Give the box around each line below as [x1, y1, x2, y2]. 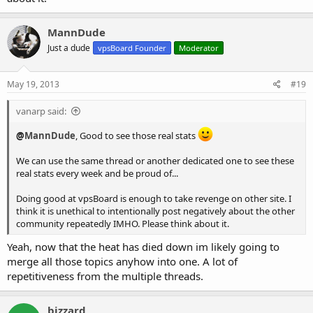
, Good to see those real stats [75, 129, 198, 142]
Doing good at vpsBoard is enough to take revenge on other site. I [16, 191, 291, 205]
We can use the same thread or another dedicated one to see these [16, 154, 294, 167]
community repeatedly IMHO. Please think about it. [16, 217, 229, 230]
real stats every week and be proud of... [16, 166, 180, 180]
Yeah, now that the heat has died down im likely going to [7, 240, 279, 254]
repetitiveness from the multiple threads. [7, 269, 203, 283]
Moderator [179, 43, 219, 53]
